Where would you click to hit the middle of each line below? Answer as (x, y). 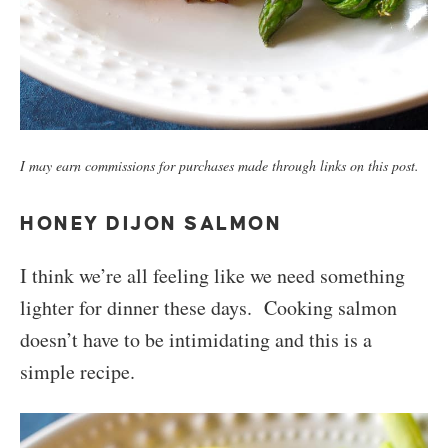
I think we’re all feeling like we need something (212, 275)
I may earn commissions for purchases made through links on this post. (219, 165)
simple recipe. (77, 371)
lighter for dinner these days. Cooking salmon (208, 307)
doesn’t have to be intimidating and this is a (196, 339)
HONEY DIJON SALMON (151, 223)
